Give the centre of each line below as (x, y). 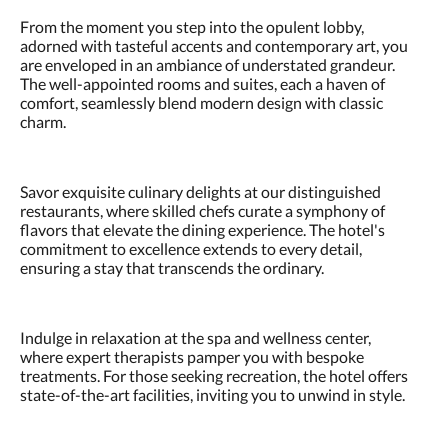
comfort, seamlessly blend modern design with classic (201, 102)
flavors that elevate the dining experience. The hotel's (202, 229)
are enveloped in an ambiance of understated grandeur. (207, 64)
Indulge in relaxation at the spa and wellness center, (195, 337)
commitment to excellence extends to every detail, (191, 248)
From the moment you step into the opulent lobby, (192, 26)
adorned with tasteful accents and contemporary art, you (214, 45)
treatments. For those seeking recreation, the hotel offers (214, 375)
